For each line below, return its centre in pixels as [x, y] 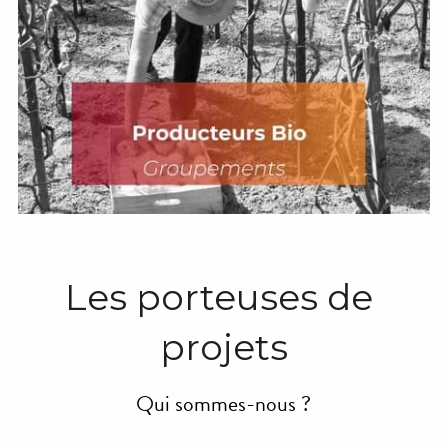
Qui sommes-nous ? [224, 404]
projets [223, 347]
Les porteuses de [219, 297]
